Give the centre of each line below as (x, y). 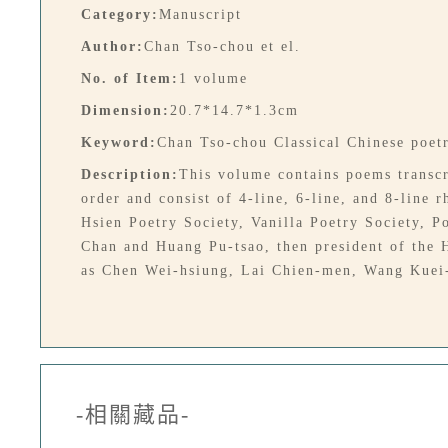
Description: (130, 174)
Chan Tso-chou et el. (222, 46)
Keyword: (119, 142)
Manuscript (200, 14)
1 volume (213, 78)
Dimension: (125, 110)
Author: (112, 46)
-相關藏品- (133, 414)
